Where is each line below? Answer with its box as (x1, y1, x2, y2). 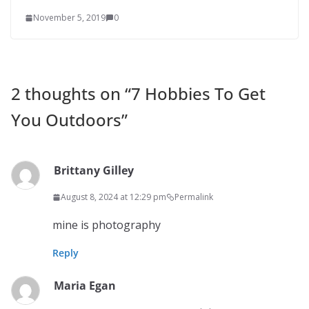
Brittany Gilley (54, 163, 134, 179)
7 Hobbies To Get (131, 82, 266, 106)
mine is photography (52, 217, 161, 233)
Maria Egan (54, 278, 116, 294)
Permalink (175, 191, 213, 203)
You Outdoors (11, 108, 121, 132)
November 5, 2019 (33, 12, 106, 24)
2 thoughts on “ (11, 82, 131, 106)
